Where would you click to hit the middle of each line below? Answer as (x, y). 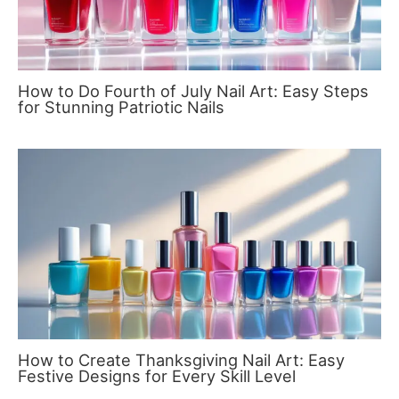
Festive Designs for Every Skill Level (157, 375)
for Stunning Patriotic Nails (121, 106)
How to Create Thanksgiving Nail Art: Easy (181, 359)
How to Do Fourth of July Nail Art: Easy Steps (193, 90)
